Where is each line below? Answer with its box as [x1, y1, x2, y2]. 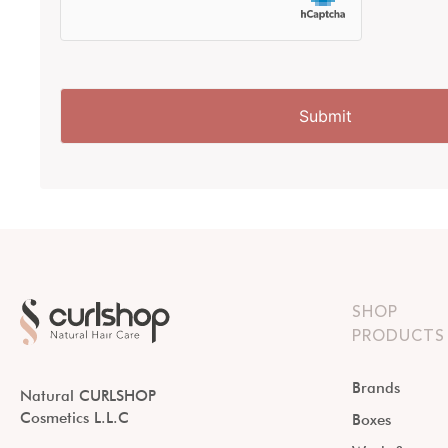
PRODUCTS [351, 324, 445, 349]
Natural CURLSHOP [20, 386, 156, 405]
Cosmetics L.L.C [20, 408, 129, 427]
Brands [351, 379, 400, 398]
